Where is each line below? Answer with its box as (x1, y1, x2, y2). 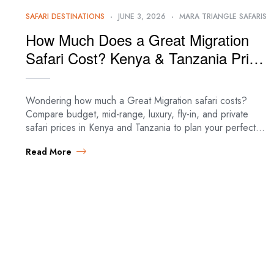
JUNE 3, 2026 (118, 10, 166, 22)
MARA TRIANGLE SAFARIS (179, 10, 267, 22)
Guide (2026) (26, 65, 110, 87)
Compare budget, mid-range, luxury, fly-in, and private (26, 106, 248, 121)
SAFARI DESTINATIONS (26, 10, 105, 22)
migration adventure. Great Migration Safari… (26, 133, 212, 148)
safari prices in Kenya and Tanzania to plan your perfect (26, 120, 256, 135)
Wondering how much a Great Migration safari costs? (26, 93, 247, 108)
